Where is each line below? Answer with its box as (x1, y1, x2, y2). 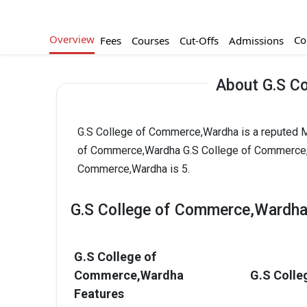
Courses (131, 33, 169, 47)
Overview (49, 32, 95, 47)
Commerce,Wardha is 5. (77, 162, 190, 175)
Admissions (228, 33, 284, 47)
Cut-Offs (179, 33, 219, 47)
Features (74, 286, 124, 301)
